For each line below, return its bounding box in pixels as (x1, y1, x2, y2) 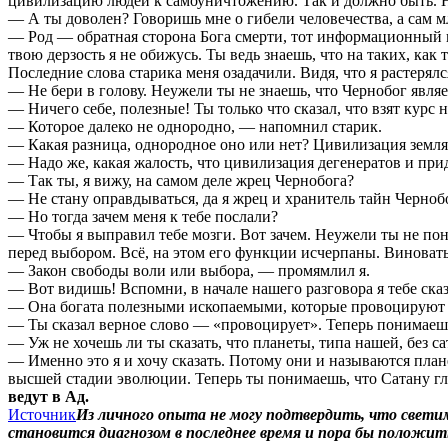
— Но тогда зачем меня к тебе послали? (8, 207, 278, 225)
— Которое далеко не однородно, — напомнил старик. (8, 117, 382, 135)
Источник (8, 405, 76, 423)
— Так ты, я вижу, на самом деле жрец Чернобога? (8, 171, 354, 189)
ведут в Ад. (8, 387, 89, 405)
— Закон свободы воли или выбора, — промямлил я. (8, 261, 370, 279)
